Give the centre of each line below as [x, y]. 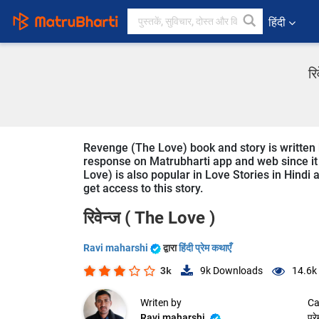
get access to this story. [143, 188]
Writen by [161, 303]
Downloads [237, 271]
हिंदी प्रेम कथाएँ [205, 248]
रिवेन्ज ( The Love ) [149, 218]
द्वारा [171, 248]
